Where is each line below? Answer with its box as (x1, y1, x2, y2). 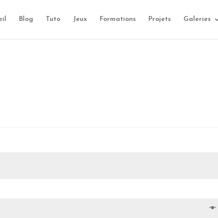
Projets (148, 16, 171, 23)
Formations (99, 16, 136, 23)
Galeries (183, 16, 211, 23)
